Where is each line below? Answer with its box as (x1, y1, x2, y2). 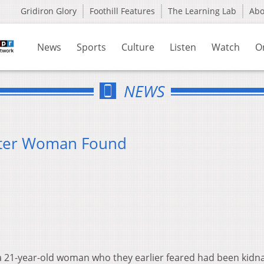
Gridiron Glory (21, 5, 77, 16)
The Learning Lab (168, 5, 236, 16)
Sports (77, 41, 106, 54)
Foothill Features (90, 5, 155, 16)
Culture (121, 41, 154, 54)
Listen (170, 41, 196, 54)
